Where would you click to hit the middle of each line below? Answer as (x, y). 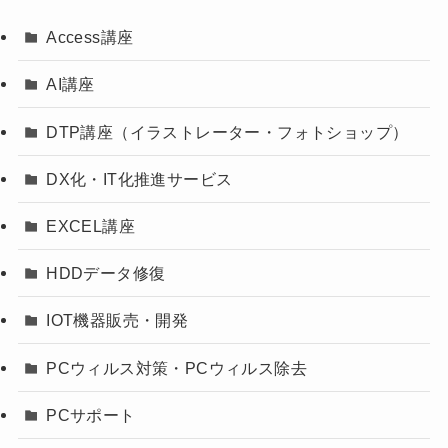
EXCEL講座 (90, 225)
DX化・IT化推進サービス (139, 178)
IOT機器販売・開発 (117, 320)
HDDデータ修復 (106, 273)
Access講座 (90, 37)
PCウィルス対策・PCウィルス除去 (176, 367)
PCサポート (91, 414)
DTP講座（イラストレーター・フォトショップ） (227, 131)
